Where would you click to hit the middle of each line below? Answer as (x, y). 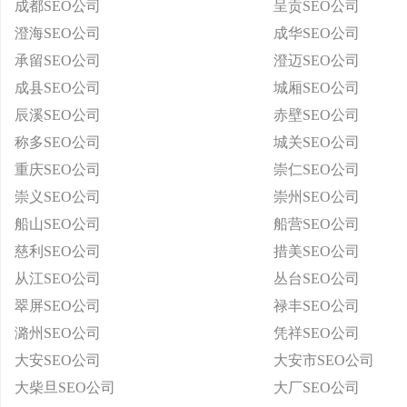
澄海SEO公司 (58, 33)
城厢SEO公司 (317, 88)
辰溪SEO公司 (58, 115)
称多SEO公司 (58, 142)
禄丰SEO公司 (317, 306)
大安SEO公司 (58, 360)
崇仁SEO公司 (317, 169)
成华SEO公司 (317, 33)
